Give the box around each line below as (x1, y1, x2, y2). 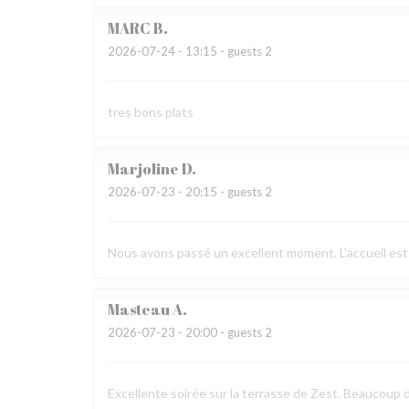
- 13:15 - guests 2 (175, 44, 272, 58)
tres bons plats (108, 104, 194, 120)
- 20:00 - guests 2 (175, 325, 272, 340)
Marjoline (108, 159, 179, 179)
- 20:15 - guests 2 (175, 184, 272, 199)
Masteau (108, 299, 170, 320)
